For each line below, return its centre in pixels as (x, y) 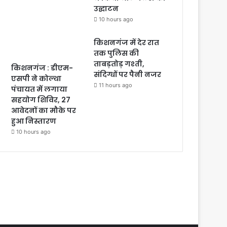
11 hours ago (116, 85)
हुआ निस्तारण (34, 121)
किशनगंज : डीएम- (42, 68)
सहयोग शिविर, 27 (41, 100)
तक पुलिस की (117, 53)
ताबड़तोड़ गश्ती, (119, 64)
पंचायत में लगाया (40, 89)
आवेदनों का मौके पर (44, 110)
